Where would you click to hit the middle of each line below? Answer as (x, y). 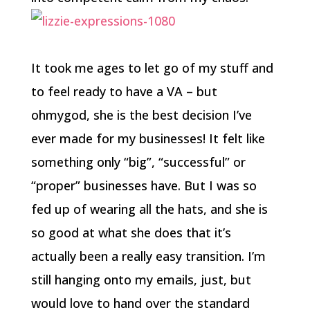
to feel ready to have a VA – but (124, 91)
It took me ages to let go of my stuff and (152, 68)
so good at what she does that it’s (131, 232)
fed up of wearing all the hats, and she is (149, 209)
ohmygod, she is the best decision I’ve (141, 115)
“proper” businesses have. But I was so (144, 185)
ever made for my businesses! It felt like (148, 138)
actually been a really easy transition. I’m (148, 256)
